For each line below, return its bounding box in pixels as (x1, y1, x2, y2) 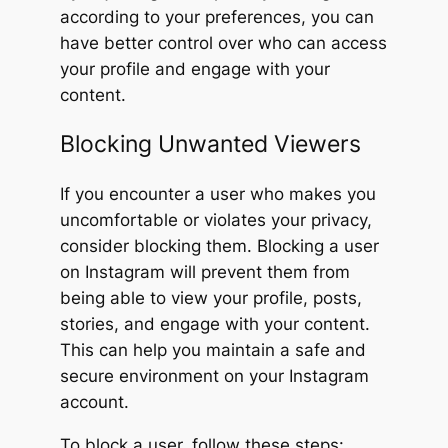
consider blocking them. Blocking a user (59, 235, 379, 256)
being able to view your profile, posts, (59, 287, 362, 308)
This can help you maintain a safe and (59, 339, 366, 360)
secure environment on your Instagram (59, 365, 369, 386)
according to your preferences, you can (59, 6, 374, 27)
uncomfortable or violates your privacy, (59, 209, 372, 230)
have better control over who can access (59, 32, 387, 53)
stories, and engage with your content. (59, 313, 370, 334)
